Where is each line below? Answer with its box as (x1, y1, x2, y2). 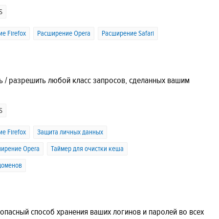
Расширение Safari (102, 29, 154, 38)
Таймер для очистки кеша (51, 144, 124, 153)
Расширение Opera (37, 29, 90, 38)
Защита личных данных (37, 128, 103, 136)
